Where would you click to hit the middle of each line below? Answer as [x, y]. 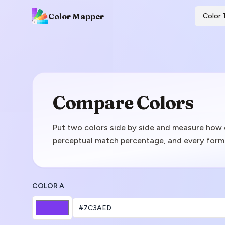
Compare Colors [123, 103]
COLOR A [48, 186]
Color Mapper [76, 16]
